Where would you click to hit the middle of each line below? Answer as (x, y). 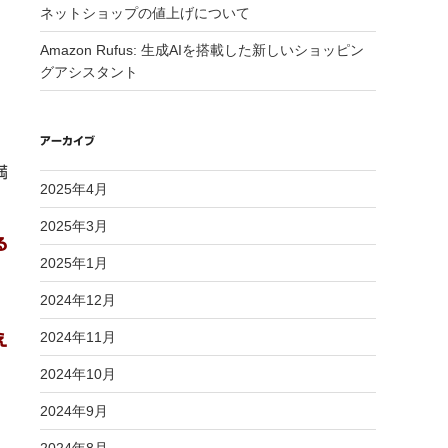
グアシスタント (89, 72)
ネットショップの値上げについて (145, 13)
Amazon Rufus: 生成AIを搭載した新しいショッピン (202, 50)
